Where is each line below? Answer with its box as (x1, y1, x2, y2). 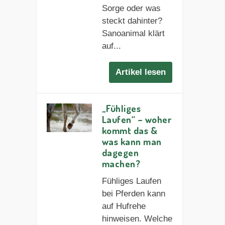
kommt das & (101, 124, 158, 137)
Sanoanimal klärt (101, 28, 165, 38)
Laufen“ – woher (101, 113, 172, 126)
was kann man (101, 135, 162, 148)
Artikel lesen (116, 67, 166, 77)
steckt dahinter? (101, 16, 162, 26)
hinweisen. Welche (101, 213, 172, 223)
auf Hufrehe (101, 201, 146, 211)
